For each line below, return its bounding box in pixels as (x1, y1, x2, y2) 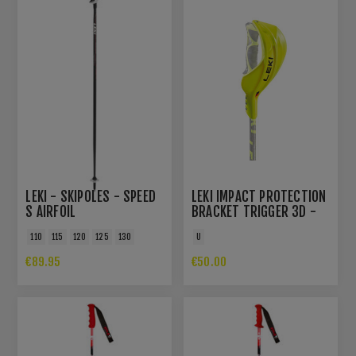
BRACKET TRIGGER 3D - (192, 203, 317, 220)
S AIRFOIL (25, 203, 76, 220)
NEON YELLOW (192, 218, 264, 235)
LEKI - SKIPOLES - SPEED (25, 188, 157, 205)
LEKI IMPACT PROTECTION (192, 188, 327, 205)
